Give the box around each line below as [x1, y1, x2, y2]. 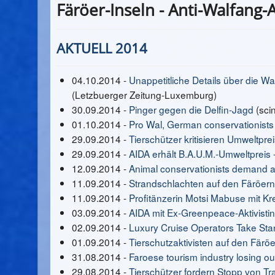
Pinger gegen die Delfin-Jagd [129, 103, 254, 116]
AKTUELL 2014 [56, 39, 147, 57]
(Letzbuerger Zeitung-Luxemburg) [72, 88, 217, 101]
